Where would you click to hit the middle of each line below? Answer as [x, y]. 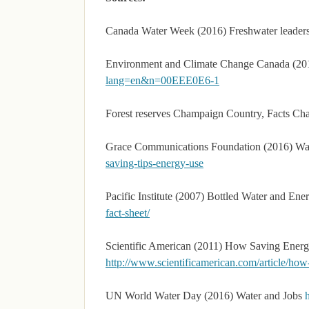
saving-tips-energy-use [154, 163]
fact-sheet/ [128, 212]
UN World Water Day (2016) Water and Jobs [205, 295]
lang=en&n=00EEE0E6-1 [162, 80]
